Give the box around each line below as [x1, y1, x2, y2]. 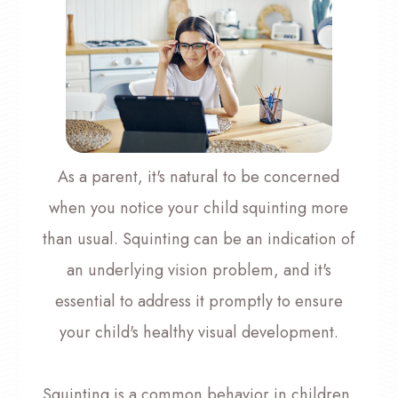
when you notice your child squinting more [49, 195, 349, 219]
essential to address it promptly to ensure [54, 289, 343, 313]
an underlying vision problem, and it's [66, 258, 331, 282]
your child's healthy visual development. [59, 320, 338, 344]
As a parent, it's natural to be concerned [58, 164, 340, 188]
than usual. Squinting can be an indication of [43, 227, 355, 251]
